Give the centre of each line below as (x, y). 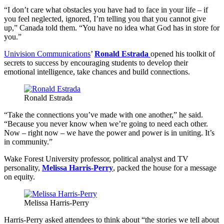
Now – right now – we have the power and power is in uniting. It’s (109, 132)
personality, (23, 167)
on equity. (19, 176)
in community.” (28, 141)
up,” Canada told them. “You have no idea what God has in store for (112, 27)
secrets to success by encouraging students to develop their (96, 62)
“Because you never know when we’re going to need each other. (106, 123)
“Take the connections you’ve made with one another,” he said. (103, 114)
